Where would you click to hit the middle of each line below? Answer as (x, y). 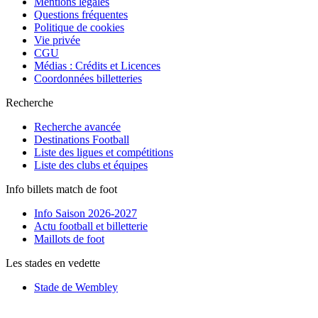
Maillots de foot (69, 239)
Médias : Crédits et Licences (97, 66)
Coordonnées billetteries (88, 79)
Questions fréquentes (81, 15)
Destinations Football (82, 140)
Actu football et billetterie (91, 226)
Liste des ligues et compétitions (104, 153)
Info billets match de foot (61, 190)
